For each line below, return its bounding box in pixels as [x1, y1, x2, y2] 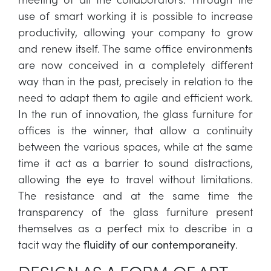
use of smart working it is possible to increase [18, 8, 253, 23]
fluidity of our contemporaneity [83, 237, 235, 252]
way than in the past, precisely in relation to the [18, 73, 253, 88]
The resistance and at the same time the [18, 188, 253, 203]
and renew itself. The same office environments [18, 41, 253, 56]
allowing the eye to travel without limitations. [18, 171, 253, 186]
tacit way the [18, 237, 83, 252]
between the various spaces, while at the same [18, 139, 253, 154]
